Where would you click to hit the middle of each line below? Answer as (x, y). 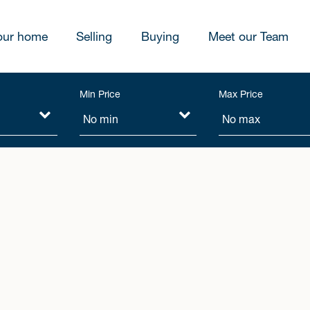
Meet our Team (248, 36)
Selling (94, 36)
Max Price (241, 94)
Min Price (100, 94)
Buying (160, 36)
